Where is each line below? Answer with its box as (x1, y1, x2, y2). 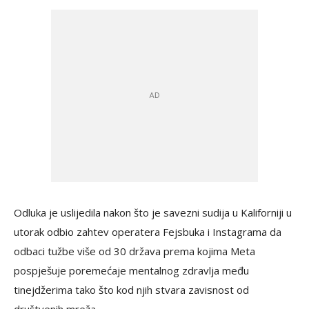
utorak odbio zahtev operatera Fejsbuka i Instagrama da (14, 225, 281, 239)
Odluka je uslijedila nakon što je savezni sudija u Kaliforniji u (14, 206, 292, 219)
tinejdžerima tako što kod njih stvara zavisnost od (14, 283, 249, 297)
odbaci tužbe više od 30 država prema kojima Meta (14, 244, 255, 258)
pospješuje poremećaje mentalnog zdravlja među (14, 263, 249, 277)
